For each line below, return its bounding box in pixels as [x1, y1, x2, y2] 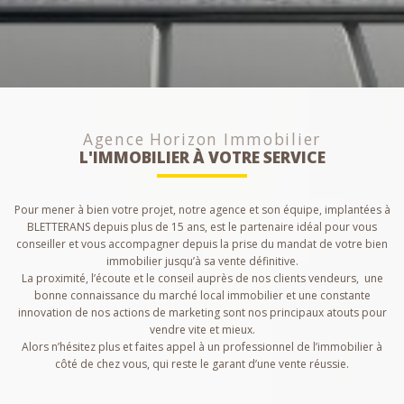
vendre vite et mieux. [149, 321, 255, 337]
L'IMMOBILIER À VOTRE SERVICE [78, 147, 326, 169]
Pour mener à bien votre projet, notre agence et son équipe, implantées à [14, 201, 390, 217]
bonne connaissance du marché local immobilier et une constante [33, 287, 371, 303]
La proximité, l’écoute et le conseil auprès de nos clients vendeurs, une [21, 270, 383, 286]
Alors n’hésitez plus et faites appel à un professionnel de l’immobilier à [22, 338, 382, 354]
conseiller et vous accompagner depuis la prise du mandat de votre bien [16, 235, 388, 252]
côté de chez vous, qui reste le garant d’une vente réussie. [55, 355, 349, 372]
